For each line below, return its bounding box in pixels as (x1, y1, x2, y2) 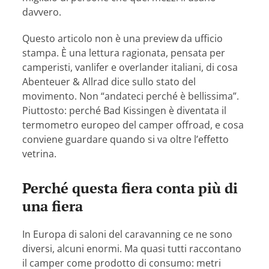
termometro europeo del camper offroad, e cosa (22, 118, 244, 132)
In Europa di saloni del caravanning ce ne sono (22, 228, 233, 241)
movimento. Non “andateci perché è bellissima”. (22, 89, 240, 103)
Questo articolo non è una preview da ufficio (22, 32, 223, 46)
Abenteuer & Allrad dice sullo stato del (22, 75, 196, 89)
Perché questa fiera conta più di (22, 178, 238, 198)
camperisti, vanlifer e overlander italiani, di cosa (22, 61, 238, 74)
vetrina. (22, 147, 57, 161)
